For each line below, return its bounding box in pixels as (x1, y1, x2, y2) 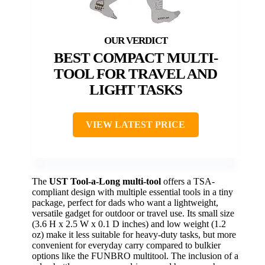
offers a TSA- (161, 176, 215, 187)
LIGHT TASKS (89, 82, 182, 98)
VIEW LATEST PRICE (86, 119, 185, 130)
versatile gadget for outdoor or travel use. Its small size (32, 208, 234, 219)
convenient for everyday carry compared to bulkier (32, 240, 221, 251)
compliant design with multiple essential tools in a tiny (32, 187, 233, 198)
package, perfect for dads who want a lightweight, (32, 198, 218, 208)
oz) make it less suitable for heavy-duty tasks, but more (32, 230, 236, 240)
